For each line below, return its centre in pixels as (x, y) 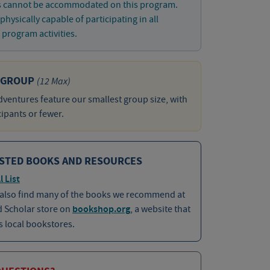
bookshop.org (101, 210)
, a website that (160, 209)
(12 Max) (53, 81)
